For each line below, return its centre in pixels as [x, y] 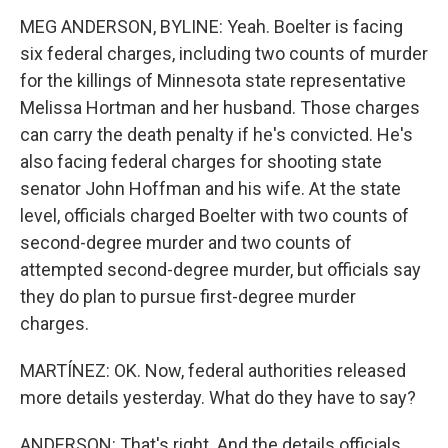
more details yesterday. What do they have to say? [218, 397]
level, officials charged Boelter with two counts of [214, 215]
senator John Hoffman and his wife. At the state [210, 188]
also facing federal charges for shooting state [201, 161]
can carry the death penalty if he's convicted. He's [216, 134]
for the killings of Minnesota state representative [213, 80]
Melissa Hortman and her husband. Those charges [220, 107]
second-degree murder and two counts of [186, 242]
